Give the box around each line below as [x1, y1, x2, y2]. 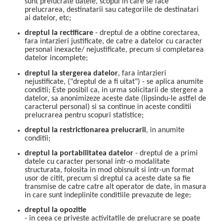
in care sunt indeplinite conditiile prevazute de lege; [25, 191, 191, 200]
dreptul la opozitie [25, 206, 86, 215]
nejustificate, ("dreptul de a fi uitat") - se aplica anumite [25, 77, 203, 86]
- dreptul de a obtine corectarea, [93, 29, 200, 37]
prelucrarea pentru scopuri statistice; [25, 111, 144, 119]
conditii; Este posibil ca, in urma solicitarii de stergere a [25, 86, 203, 94]
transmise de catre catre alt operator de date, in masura [25, 183, 206, 191]
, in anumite [146, 126, 184, 134]
